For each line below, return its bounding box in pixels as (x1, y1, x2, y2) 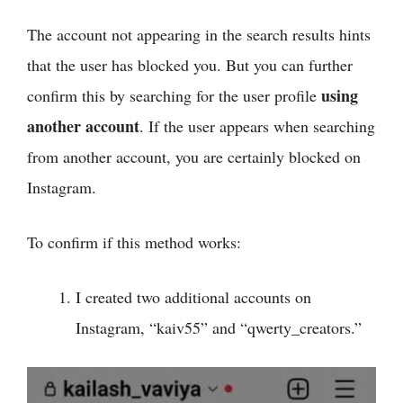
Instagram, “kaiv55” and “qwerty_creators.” (76, 317, 362, 339)
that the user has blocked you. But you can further (27, 54, 353, 76)
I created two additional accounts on (76, 286, 311, 309)
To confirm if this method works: (27, 231, 241, 254)
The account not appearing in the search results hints (27, 23, 371, 46)
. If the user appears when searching (139, 115, 375, 138)
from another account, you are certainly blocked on (27, 146, 361, 168)
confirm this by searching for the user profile (27, 85, 321, 107)
